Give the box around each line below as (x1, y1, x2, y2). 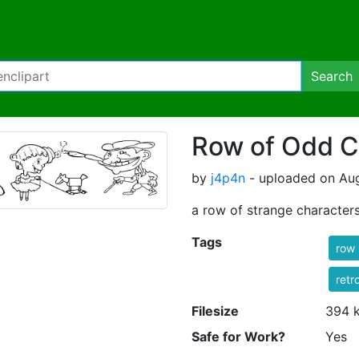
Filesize (192, 303, 239, 319)
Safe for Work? (192, 329, 285, 345)
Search (311, 68, 353, 84)
